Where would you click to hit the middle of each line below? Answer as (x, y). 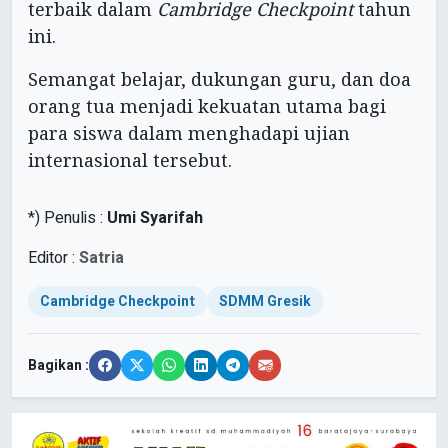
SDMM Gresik (265, 302)
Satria (101, 258)
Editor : (53, 258)
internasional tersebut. (130, 160)
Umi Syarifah (155, 218)
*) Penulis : (67, 218)
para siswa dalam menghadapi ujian (189, 133)
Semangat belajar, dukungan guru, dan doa (219, 79)
